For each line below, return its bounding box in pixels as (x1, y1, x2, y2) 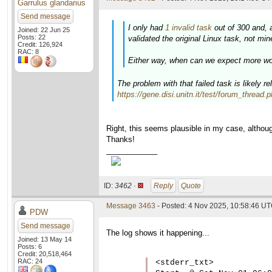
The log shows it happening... (106, 228, 209, 237)
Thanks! (106, 135, 135, 144)
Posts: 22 (18, 33, 46, 41)
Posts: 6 (18, 243, 42, 250)
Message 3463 (106, 202, 155, 210)
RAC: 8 (18, 48, 39, 55)
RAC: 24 (18, 257, 42, 265)
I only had (128, 23, 165, 32)
